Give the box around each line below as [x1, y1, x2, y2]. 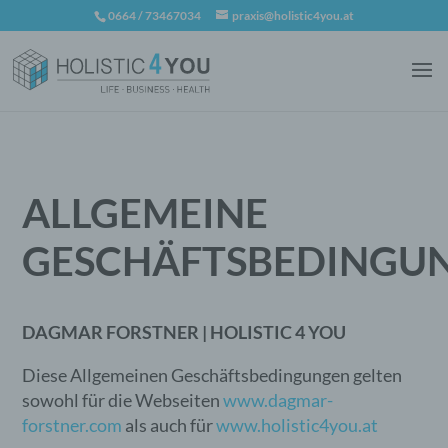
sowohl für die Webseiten [22, 389, 224, 411]
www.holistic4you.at [216, 414, 379, 436]
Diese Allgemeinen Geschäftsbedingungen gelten [22, 364, 403, 386]
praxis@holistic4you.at [231, 8, 354, 23]
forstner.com [22, 414, 123, 436]
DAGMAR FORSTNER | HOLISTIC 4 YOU [22, 321, 347, 343]
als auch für [122, 414, 217, 436]
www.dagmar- [223, 389, 334, 411]
